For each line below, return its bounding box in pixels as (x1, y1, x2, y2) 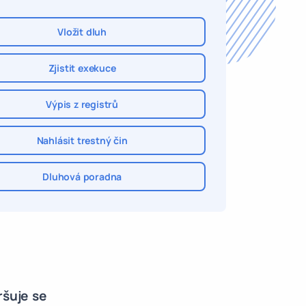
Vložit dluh (57, 25, 107, 38)
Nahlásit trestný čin (36, 134, 128, 147)
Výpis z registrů (46, 98, 119, 111)
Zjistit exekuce (48, 61, 116, 74)
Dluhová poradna (42, 170, 122, 183)
